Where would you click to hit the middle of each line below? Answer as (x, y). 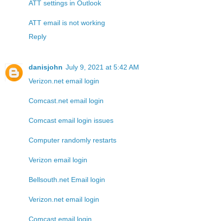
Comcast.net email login (66, 101)
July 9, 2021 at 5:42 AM (102, 67)
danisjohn (46, 67)
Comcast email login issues (71, 121)
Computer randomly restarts (73, 140)
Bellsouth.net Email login (67, 180)
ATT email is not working (67, 23)
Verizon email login (58, 160)
